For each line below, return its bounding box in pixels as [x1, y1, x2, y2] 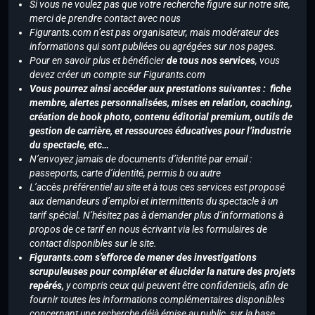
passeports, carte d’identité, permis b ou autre [30, 167, 221, 179]
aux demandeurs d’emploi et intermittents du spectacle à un [30, 195, 278, 207]
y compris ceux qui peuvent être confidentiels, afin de [64, 280, 288, 292]
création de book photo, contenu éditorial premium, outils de [30, 111, 292, 123]
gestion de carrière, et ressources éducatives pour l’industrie [30, 125, 291, 137]
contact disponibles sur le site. [30, 238, 157, 250]
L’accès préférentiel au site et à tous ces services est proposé [30, 181, 285, 193]
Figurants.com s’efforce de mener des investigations [30, 252, 257, 264]
